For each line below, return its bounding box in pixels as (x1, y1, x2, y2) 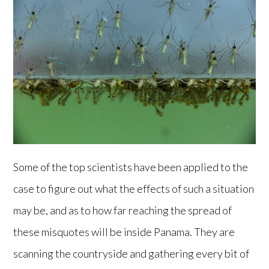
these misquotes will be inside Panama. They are (13, 225, 235, 238)
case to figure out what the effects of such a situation (13, 182, 255, 195)
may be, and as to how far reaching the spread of (13, 204, 232, 217)
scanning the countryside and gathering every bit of (13, 247, 250, 260)
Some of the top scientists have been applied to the (13, 160, 249, 174)
